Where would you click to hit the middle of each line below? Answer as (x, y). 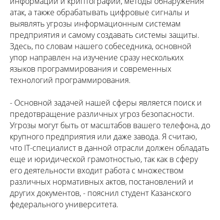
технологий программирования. (70, 80)
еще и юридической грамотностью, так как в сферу (104, 159)
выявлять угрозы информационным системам (95, 23)
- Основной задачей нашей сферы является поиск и (106, 102)
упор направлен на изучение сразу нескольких (97, 57)
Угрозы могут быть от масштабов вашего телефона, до (110, 125)
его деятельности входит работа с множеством (97, 170)
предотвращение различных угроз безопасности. (102, 114)
